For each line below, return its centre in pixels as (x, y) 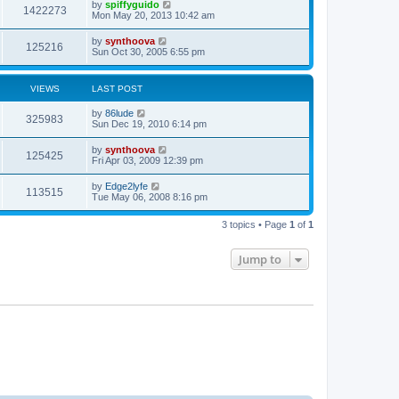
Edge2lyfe (126, 186)
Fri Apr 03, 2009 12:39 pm (147, 160)
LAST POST (117, 89)
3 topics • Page (256, 224)
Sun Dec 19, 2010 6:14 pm (149, 124)
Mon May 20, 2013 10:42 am (153, 15)
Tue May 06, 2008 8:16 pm (150, 197)
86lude (119, 113)
